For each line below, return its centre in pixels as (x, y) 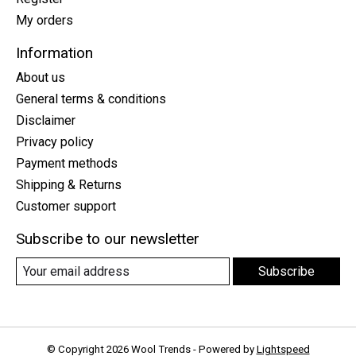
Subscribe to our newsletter (108, 239)
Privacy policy (55, 142)
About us (41, 78)
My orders (44, 21)
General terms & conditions (91, 99)
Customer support (66, 207)
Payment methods (67, 164)
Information (54, 53)
